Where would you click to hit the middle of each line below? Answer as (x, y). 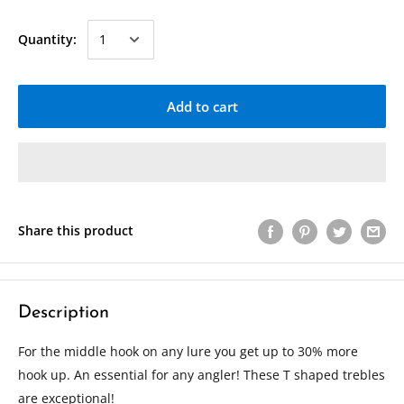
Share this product (76, 231)
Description (64, 312)
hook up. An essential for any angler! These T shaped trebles (202, 374)
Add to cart (202, 107)
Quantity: (47, 40)
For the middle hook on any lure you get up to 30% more (188, 351)
